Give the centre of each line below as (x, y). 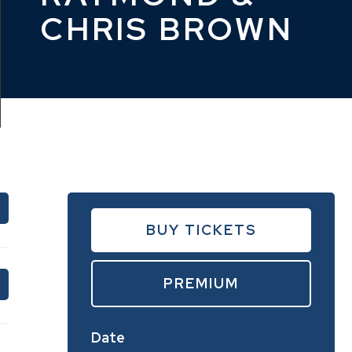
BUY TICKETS (201, 230)
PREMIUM (201, 284)
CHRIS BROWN (167, 28)
